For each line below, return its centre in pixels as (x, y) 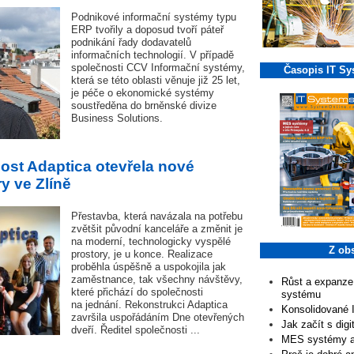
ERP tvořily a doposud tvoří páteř (147, 30)
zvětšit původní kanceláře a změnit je (157, 229)
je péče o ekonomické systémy (143, 93)
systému (301, 294)
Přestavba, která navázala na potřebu (157, 216)
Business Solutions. (117, 118)
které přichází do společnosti (137, 292)
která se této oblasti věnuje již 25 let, (156, 80)
